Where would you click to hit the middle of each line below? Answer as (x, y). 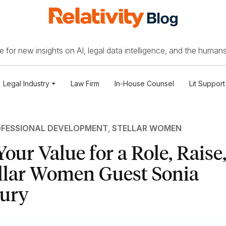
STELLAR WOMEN (147, 128)
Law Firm (85, 84)
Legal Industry (26, 84)
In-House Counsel (144, 84)
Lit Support (207, 84)
